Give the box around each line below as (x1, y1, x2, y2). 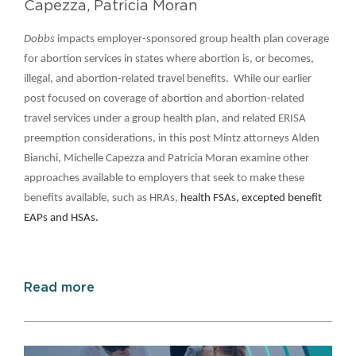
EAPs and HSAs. (24, 211, 99, 224)
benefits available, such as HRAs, (24, 192, 180, 204)
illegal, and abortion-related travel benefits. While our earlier (24, 72, 311, 85)
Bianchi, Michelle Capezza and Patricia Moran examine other (24, 152, 309, 164)
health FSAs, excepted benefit (180, 192, 322, 204)
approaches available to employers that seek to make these (24, 172, 304, 184)
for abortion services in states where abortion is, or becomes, (24, 52, 314, 65)
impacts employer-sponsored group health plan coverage (57, 33, 329, 45)
